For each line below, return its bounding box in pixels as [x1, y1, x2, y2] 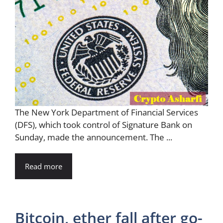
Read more [25, 161, 62, 171]
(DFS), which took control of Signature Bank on [15, 118, 192, 130]
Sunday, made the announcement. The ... [15, 131, 172, 143]
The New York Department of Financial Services [15, 106, 198, 118]
